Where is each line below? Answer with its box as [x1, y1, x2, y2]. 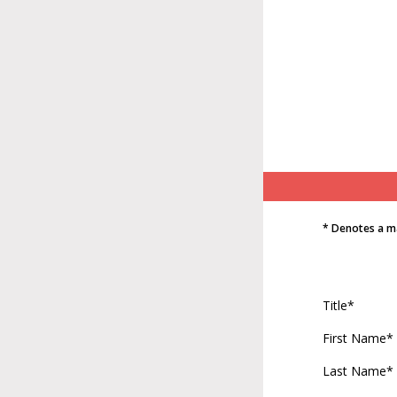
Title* [323, 297, 354, 314]
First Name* [323, 330, 393, 346]
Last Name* [323, 362, 393, 379]
